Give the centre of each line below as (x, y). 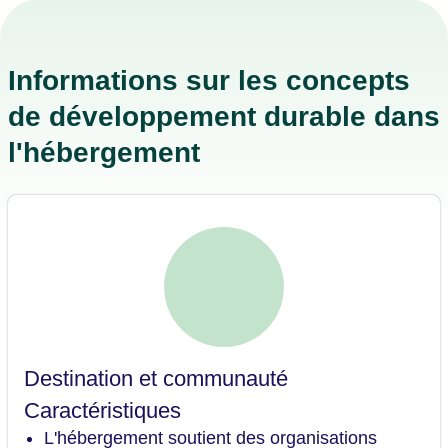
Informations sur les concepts (209, 81)
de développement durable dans (224, 117)
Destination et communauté (156, 379)
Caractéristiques (102, 411)
